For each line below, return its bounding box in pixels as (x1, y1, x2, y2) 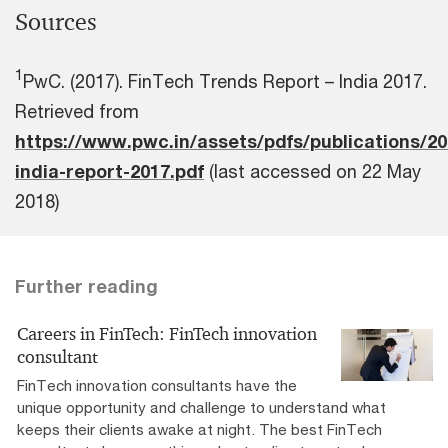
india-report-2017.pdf (15, 159, 204, 182)
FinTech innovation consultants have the (17, 375, 297, 394)
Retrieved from (15, 99, 139, 122)
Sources (15, 6, 97, 37)
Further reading (15, 274, 158, 297)
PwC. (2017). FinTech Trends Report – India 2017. (23, 69, 427, 92)
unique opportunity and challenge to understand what (17, 397, 386, 416)
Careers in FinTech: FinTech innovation (17, 322, 317, 345)
